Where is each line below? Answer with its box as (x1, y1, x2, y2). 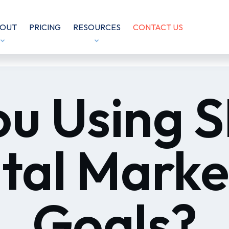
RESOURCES (73, 22, 121, 32)
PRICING (29, 22, 61, 32)
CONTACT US (132, 22, 183, 32)
